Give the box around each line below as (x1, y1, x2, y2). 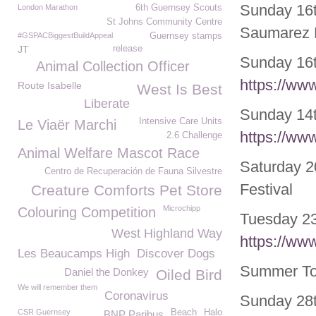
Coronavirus (104, 289, 169, 303)
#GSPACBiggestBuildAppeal (18, 31, 113, 39)
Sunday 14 (240, 106, 313, 123)
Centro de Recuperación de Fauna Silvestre (44, 166, 222, 176)
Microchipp (163, 204, 200, 212)
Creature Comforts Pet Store (31, 182, 222, 198)
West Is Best (137, 81, 222, 97)
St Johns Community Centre (107, 17, 222, 27)
